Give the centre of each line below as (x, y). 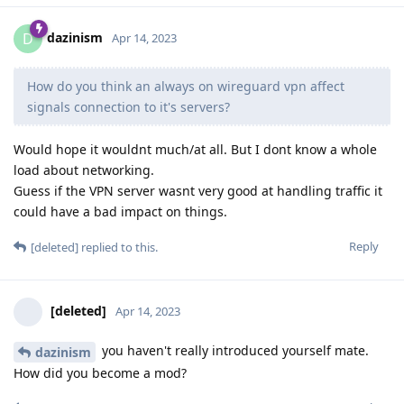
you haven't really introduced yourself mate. (234, 351)
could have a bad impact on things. (120, 212)
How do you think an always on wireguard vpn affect (186, 87)
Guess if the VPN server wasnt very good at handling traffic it (198, 191)
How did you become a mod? (100, 373)
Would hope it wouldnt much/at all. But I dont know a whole (195, 150)
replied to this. (118, 248)
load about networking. (84, 170)
